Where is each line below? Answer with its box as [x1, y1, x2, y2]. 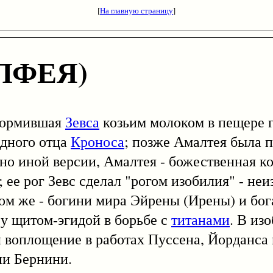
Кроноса [71, 132, 124, 152]
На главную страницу [100, 5, 173, 16]
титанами [171, 210, 230, 230]
